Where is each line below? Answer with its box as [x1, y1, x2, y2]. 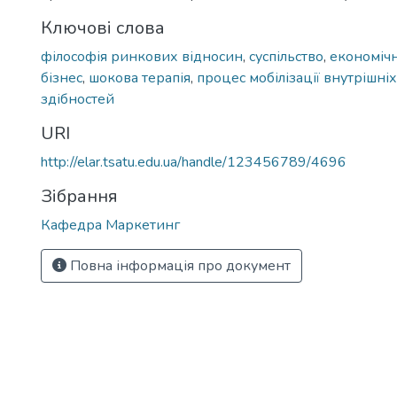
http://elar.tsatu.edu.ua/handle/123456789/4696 [41, 152, 346, 172]
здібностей [41, 90, 114, 109]
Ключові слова [41, 16, 165, 40]
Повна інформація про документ [66, 256, 291, 276]
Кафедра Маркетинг [41, 215, 180, 235]
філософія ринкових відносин [41, 47, 243, 66]
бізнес [41, 68, 82, 88]
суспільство [249, 47, 323, 66]
